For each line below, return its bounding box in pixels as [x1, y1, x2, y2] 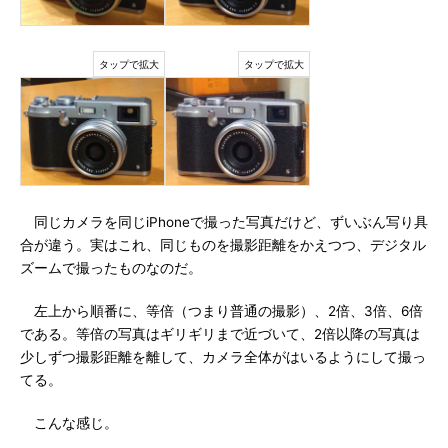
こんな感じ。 [20, 415, 118, 431]
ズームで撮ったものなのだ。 [20, 260, 202, 276]
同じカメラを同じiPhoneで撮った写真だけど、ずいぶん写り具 [20, 214, 428, 230]
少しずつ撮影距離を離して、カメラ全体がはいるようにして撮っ [20, 349, 426, 365]
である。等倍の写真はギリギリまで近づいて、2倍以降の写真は [20, 326, 420, 342]
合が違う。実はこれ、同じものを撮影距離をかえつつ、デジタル [20, 237, 426, 253]
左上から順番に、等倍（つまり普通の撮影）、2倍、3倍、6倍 [20, 303, 423, 319]
